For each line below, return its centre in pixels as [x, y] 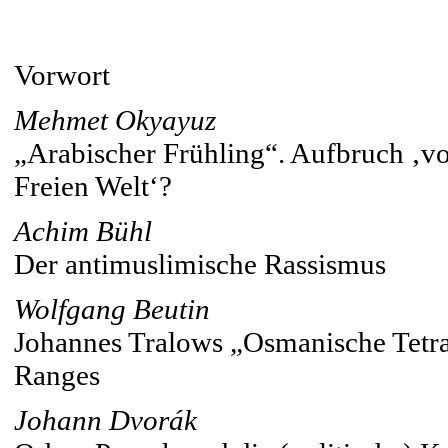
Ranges [57, 375]
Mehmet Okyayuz [115, 120]
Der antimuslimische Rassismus [200, 264]
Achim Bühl [83, 231]
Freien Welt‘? [93, 186]
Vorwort [62, 75]
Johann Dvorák [105, 420]
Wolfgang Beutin [112, 309]
